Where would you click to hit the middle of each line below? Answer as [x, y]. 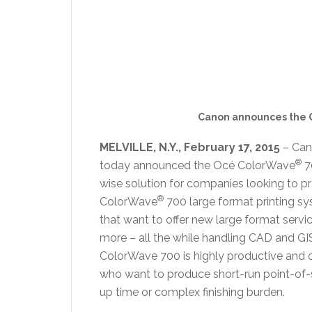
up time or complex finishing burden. [192, 292]
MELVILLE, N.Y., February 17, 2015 [190, 147]
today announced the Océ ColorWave [197, 165]
